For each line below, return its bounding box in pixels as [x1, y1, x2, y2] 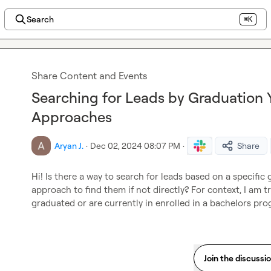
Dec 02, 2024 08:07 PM [90, 140, 180, 151]
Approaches [31, 108, 112, 126]
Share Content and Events [31, 70, 147, 82]
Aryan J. [54, 140, 83, 151]
